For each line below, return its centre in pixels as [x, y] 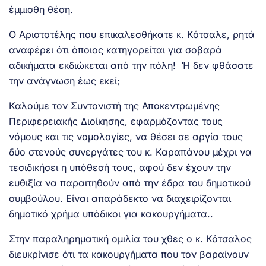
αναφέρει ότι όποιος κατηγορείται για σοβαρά [115, 50]
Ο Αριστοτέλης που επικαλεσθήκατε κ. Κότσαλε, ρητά [132, 35]
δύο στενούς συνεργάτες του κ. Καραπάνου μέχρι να [130, 152]
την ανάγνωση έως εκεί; [64, 81]
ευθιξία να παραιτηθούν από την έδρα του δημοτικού [130, 183]
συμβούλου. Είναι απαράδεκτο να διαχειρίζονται [120, 199]
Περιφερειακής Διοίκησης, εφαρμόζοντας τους [116, 121]
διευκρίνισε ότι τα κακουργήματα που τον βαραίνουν [129, 254]
